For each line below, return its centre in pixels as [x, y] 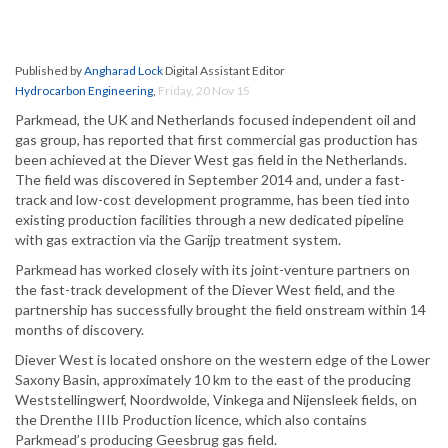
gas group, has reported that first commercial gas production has [216, 140]
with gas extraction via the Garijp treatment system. [178, 240]
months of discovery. [79, 330]
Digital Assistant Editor [224, 71]
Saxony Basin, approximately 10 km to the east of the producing [213, 380]
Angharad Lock [123, 71]
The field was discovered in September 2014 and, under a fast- [210, 180]
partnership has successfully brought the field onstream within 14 [220, 310]
